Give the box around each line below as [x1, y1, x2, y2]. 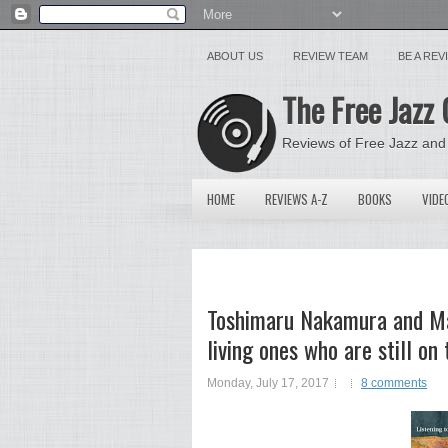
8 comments [361, 376, 427, 390]
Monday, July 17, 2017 [207, 376, 329, 390]
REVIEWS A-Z [265, 189, 328, 209]
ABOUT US [207, 50, 263, 62]
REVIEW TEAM [293, 50, 368, 62]
